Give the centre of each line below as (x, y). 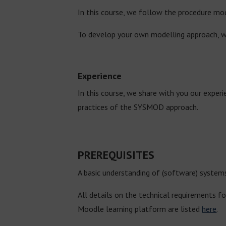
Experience (100, 76)
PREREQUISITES (116, 155)
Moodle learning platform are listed (140, 209)
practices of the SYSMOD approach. (138, 107)
